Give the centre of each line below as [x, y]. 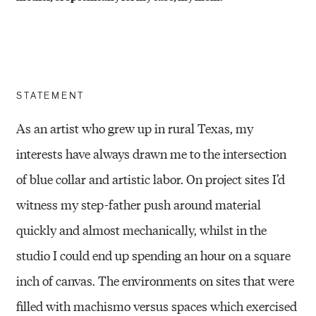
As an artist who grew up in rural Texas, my [135, 128]
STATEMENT [51, 96]
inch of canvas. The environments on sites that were [156, 281]
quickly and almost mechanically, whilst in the [142, 230]
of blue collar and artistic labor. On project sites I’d [151, 179]
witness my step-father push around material [139, 205]
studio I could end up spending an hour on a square [154, 255]
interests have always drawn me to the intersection [152, 154]
